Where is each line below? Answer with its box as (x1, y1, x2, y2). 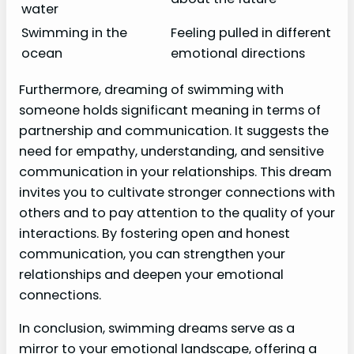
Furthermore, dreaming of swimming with (19, 80, 284, 99)
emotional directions (171, 44, 305, 63)
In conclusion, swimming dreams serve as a (19, 318, 295, 337)
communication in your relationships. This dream (19, 162, 332, 181)
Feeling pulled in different (171, 24, 331, 43)
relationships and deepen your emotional (19, 265, 284, 284)
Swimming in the (21, 24, 127, 43)
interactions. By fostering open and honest (19, 224, 290, 243)
